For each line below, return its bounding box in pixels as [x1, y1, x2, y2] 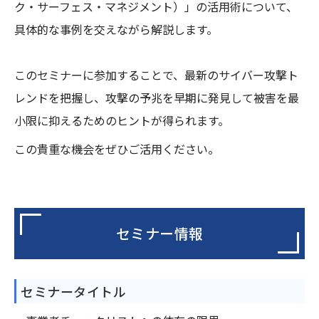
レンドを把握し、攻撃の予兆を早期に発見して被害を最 [14, 89, 299, 106]
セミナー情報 [115, 223, 204, 244]
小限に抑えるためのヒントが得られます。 [14, 112, 229, 129]
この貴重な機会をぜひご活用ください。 [14, 140, 219, 157]
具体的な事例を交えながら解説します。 [14, 21, 218, 38]
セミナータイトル [21, 282, 126, 301]
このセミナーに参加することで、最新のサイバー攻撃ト [14, 66, 298, 83]
